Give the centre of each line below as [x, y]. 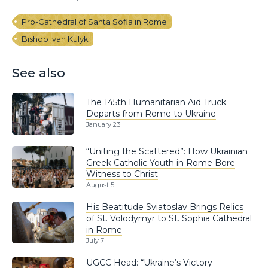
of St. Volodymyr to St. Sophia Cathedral [169, 219]
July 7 [95, 241]
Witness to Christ [122, 174]
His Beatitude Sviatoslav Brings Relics [165, 207]
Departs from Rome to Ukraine [151, 114]
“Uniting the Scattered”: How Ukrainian [167, 152]
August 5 [100, 185]
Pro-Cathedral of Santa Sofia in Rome [94, 22]
